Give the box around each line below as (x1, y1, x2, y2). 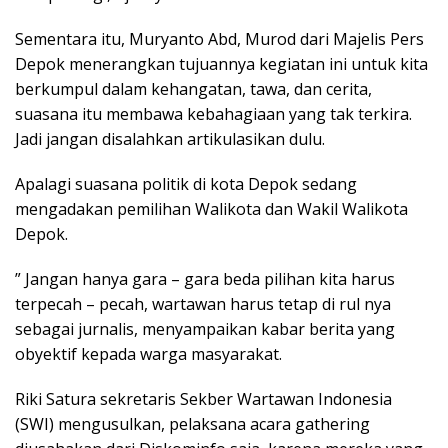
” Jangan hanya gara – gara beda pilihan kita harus (15, 268, 395, 290)
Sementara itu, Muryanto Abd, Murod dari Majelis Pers (15, 28, 424, 50)
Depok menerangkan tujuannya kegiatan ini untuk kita (15, 53, 428, 75)
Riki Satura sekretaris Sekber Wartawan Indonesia (15, 388, 392, 410)
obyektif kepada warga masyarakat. (15, 343, 282, 365)
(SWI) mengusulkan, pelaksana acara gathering (15, 413, 370, 435)
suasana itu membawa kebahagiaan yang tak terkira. (15, 103, 412, 125)
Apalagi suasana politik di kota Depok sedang (15, 173, 357, 195)
